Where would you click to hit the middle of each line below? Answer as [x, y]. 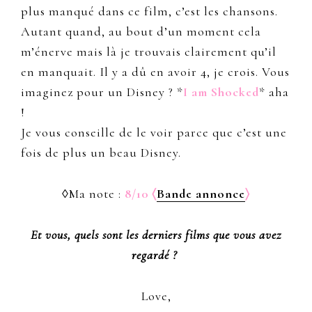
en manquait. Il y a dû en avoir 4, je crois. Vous [155, 72]
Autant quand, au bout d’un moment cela [141, 32]
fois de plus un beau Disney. [101, 153]
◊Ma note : [93, 194]
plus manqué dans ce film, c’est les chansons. [149, 11]
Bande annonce [201, 194]
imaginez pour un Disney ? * [102, 92]
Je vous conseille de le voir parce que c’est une [154, 133]
